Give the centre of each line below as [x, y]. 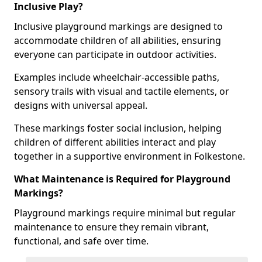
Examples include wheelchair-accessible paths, [117, 77]
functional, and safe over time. [81, 241]
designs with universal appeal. [82, 105]
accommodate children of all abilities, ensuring [118, 40]
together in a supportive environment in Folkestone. [130, 156]
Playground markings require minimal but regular [125, 213]
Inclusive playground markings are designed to [118, 26]
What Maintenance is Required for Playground [122, 179]
